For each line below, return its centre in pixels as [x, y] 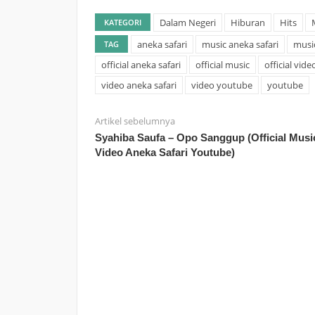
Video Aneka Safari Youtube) [165, 153]
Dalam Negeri [187, 23]
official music [222, 65]
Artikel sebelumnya [135, 121]
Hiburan [247, 23]
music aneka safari [240, 45]
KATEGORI [122, 22]
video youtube [221, 85]
